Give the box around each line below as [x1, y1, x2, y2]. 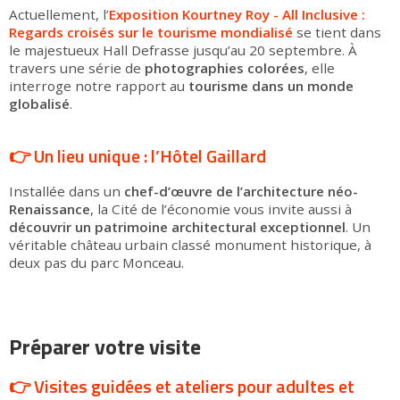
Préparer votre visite [9, 330, 201, 362]
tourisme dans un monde [188, 77, 354, 95]
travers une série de [9, 59, 145, 77]
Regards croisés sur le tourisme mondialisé [9, 23, 293, 41]
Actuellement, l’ [9, 5, 109, 23]
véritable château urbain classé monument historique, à [9, 236, 371, 254]
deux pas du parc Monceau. [9, 254, 184, 271]
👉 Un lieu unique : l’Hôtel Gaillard [9, 142, 266, 170]
